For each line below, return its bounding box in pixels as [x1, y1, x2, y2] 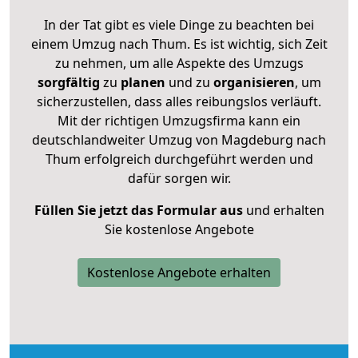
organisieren [209, 73, 295, 91]
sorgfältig [37, 73, 100, 91]
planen [120, 73, 165, 91]
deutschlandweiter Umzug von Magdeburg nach [32, 130, 326, 149]
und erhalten [242, 201, 324, 219]
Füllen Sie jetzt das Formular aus [34, 201, 243, 219]
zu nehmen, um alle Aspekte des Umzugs [54, 54, 304, 72]
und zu [165, 73, 210, 91]
